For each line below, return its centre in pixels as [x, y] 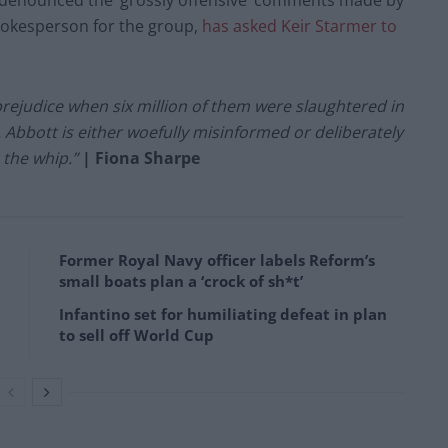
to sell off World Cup [136, 335]
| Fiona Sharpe [141, 158]
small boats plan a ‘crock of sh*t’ [181, 281]
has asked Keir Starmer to [299, 26]
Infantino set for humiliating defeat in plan [223, 314]
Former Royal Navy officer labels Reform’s [217, 260]
